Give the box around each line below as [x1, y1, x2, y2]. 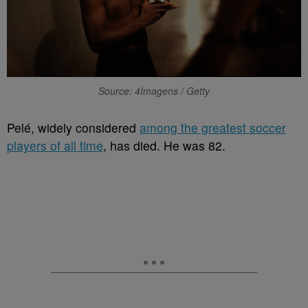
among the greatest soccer [140, 118, 286, 136]
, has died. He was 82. [103, 136, 225, 154]
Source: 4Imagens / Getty [98, 83, 210, 98]
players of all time [7, 136, 103, 154]
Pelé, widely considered [7, 118, 140, 136]
